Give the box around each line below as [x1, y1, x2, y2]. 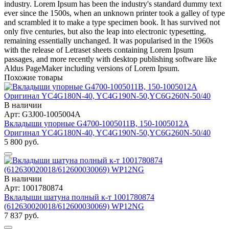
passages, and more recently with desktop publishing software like [4, 54, 217, 63]
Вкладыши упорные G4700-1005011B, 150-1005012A [4, 119, 189, 128]
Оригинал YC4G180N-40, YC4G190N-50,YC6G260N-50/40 [4, 128, 211, 137]
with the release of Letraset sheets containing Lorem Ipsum [4, 45, 193, 54]
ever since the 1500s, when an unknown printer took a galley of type [4, 8, 225, 17]
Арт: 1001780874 [4, 183, 63, 192]
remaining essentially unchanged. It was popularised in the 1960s [4, 36, 213, 45]
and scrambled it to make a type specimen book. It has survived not [4, 17, 220, 27]
